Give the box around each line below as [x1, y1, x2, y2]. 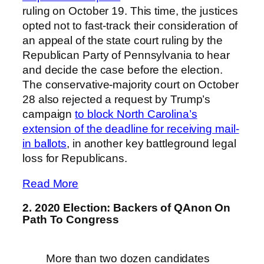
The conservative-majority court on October [22, 78, 239, 91]
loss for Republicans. [22, 151, 127, 164]
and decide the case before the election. [22, 63, 223, 76]
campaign [22, 107, 75, 120]
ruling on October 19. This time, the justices [22, 4, 238, 17]
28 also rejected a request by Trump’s [22, 93, 211, 105]
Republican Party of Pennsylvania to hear [22, 48, 230, 61]
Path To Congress [22, 213, 119, 226]
